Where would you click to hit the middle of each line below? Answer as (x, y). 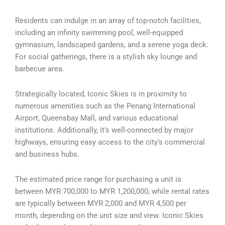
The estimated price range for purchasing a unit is (98, 179)
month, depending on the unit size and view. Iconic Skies (109, 215)
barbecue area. (40, 69)
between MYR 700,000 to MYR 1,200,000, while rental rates (112, 191)
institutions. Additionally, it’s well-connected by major (104, 130)
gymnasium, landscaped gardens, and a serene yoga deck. (112, 45)
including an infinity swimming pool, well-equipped (99, 33)
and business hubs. (47, 154)
